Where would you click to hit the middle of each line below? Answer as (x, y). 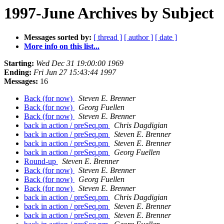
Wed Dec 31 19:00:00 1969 (80, 63)
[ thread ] (108, 37)
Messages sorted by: (58, 37)
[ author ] (138, 37)
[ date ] (166, 37)
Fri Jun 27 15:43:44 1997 (75, 72)
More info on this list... (62, 46)
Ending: (18, 72)
